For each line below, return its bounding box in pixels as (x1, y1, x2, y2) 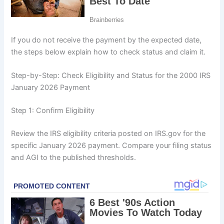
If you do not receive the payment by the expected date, (11, 35, 202, 44)
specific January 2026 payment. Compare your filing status (11, 141, 212, 150)
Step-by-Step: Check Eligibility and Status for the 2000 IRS (11, 71, 211, 80)
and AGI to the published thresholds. (11, 153, 136, 162)
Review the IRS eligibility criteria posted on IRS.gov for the (11, 129, 206, 138)
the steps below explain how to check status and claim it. (11, 47, 206, 56)
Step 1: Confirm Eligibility (11, 106, 95, 115)
